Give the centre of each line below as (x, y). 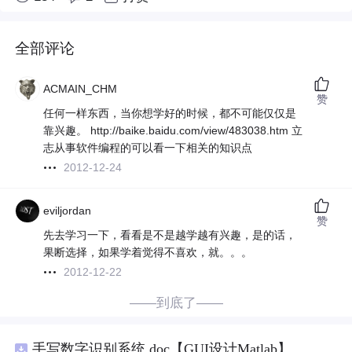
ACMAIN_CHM (81, 89)
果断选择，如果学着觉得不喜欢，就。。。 (148, 253)
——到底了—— (176, 303)
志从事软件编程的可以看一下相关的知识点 (148, 148)
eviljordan (68, 211)
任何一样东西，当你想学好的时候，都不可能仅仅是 (170, 114)
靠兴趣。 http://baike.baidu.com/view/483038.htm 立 (173, 131)
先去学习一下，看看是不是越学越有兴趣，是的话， (170, 235)
